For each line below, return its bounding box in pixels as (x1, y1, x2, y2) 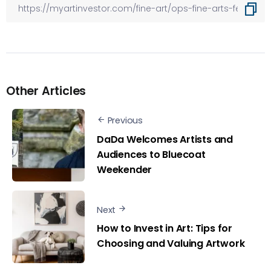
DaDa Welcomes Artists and (97, 132, 233, 146)
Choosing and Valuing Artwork (97, 237, 245, 251)
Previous (107, 114, 143, 127)
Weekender (97, 162, 152, 177)
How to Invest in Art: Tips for (97, 221, 233, 236)
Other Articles (6, 83, 87, 100)
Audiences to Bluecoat (97, 147, 206, 162)
